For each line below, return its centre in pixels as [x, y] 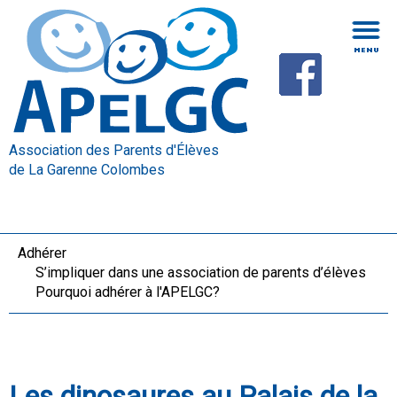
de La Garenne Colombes [87, 170]
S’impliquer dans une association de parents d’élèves [201, 273]
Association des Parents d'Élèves [114, 151]
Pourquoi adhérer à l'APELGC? [128, 292]
